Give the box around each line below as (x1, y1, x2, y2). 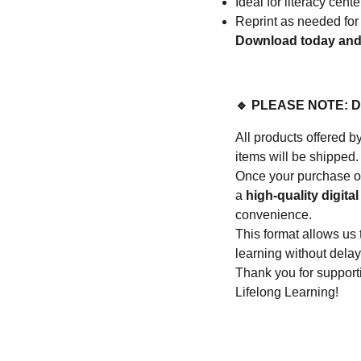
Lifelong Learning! (235, 285, 338, 299)
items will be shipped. (235, 150, 359, 164)
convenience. (235, 208, 312, 222)
